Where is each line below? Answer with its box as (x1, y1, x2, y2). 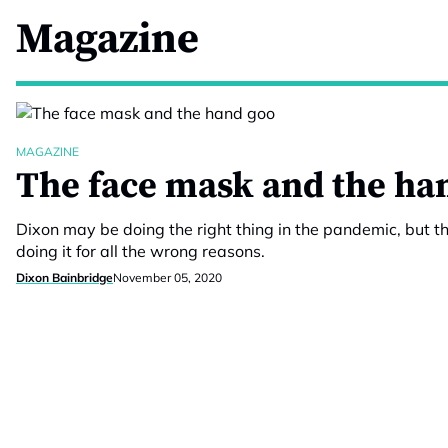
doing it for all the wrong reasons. (16, 241, 265, 261)
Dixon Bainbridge (16, 270, 113, 285)
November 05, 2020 (113, 270, 222, 285)
